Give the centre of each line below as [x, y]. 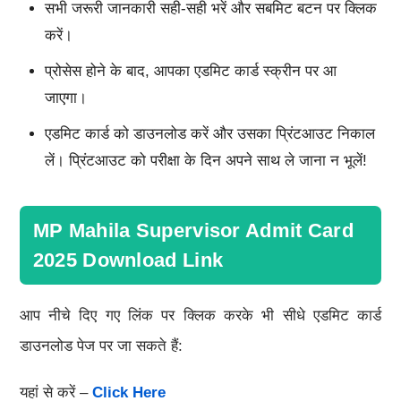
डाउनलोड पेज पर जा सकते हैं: [101, 346]
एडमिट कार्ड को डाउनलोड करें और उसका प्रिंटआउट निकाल [209, 133]
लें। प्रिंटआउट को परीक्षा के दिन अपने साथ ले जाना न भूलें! [205, 160]
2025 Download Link [128, 260]
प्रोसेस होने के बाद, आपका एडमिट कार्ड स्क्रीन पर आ [190, 71]
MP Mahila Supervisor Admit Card [193, 230]
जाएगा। [65, 98]
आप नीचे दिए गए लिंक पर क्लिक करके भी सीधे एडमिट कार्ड [200, 315]
